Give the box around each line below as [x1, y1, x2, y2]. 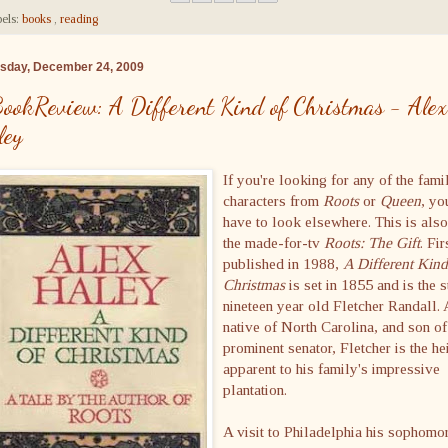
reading [60, 12, 98, 27]
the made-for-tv [223, 234, 324, 252]
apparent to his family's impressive [223, 360, 440, 378]
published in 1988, [223, 255, 343, 273]
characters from [223, 192, 323, 210]
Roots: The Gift [324, 234, 420, 252]
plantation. [223, 381, 287, 399]
